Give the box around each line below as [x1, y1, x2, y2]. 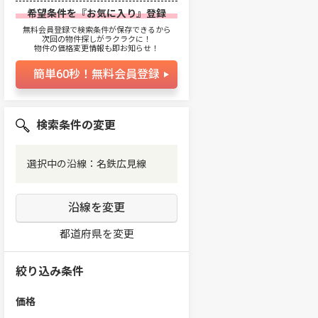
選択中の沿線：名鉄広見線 [27, 158, 146, 170]
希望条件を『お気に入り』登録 [27, 8, 166, 19]
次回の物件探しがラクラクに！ [42, 35, 151, 44]
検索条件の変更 [36, 119, 116, 132]
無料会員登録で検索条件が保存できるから [22, 26, 171, 35]
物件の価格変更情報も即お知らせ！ [34, 44, 159, 53]
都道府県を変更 [59, 228, 134, 241]
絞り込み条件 [16, 265, 84, 278]
